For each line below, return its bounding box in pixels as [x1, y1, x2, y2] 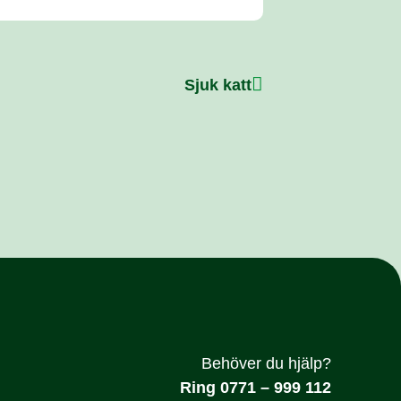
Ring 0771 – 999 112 [180, 379, 332, 397]
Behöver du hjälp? [201, 354, 332, 373]
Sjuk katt [184, 76, 252, 95]
